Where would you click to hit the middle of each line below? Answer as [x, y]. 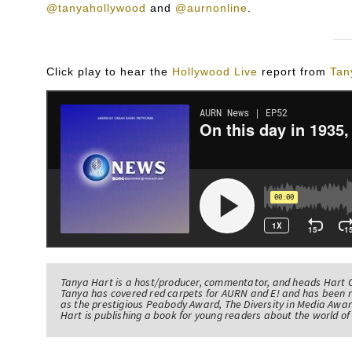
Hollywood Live [214, 71]
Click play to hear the [109, 71]
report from [293, 71]
